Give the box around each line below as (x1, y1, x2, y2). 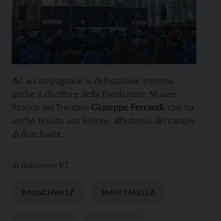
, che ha (163, 101, 194, 112)
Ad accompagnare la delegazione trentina (12, 74, 174, 86)
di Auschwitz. (12, 128, 63, 139)
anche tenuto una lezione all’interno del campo (12, 114, 194, 126)
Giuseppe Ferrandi (91, 101, 163, 112)
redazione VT (21, 159, 69, 170)
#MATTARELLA (101, 187, 155, 197)
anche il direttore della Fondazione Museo (12, 88, 176, 99)
